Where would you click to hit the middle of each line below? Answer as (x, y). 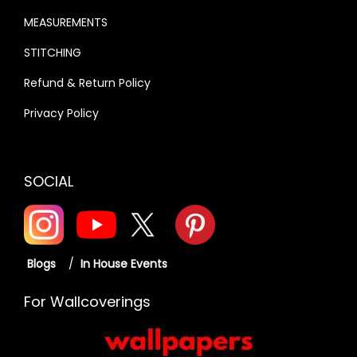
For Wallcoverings (87, 301)
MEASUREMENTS (66, 22)
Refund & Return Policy (87, 82)
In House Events (126, 263)
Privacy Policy (61, 113)
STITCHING (53, 52)
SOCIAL (49, 181)
